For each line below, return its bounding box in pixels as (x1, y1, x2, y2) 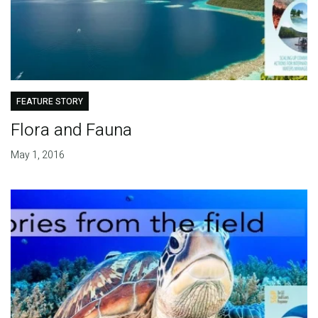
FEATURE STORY (16, 95, 83, 109)
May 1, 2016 (10, 148, 65, 163)
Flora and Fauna (10, 118, 132, 143)
